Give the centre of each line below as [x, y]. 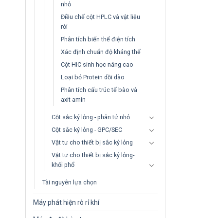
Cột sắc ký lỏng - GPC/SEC [87, 130]
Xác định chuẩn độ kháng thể [101, 52]
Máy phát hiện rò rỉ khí [66, 202]
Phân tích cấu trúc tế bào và [99, 90]
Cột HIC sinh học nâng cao [97, 64]
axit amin [73, 100]
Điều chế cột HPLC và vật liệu [100, 17]
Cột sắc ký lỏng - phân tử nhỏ [91, 117]
